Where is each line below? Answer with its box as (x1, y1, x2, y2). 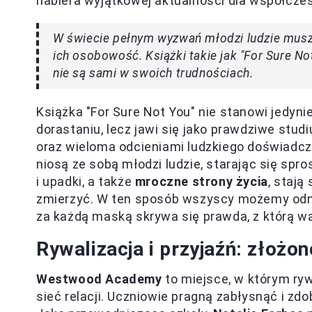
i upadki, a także (36, 174, 135, 189)
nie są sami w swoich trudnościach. (53, 66, 253, 80)
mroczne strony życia (134, 174, 268, 189)
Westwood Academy (36, 272, 162, 286)
